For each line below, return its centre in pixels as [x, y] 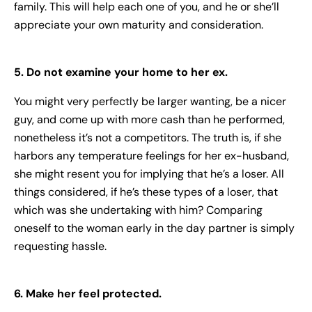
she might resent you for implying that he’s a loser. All [149, 174]
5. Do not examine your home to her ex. [121, 72]
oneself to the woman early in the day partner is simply [154, 228]
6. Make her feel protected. [88, 294]
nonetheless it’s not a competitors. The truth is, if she [148, 138]
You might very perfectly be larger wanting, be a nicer [150, 102]
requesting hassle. [60, 247]
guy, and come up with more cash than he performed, [149, 120]
